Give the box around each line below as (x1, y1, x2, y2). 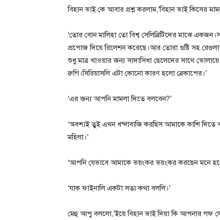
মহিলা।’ (68, 132, 88, 141)
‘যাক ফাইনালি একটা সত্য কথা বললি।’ (68, 183, 170, 192)
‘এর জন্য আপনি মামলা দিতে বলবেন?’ (68, 94, 171, 103)
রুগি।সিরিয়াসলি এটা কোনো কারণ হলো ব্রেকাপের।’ (68, 68, 207, 78)
